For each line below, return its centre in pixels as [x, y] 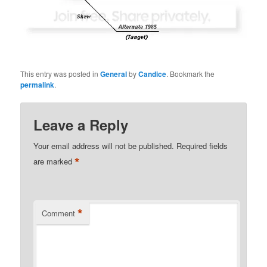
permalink [38, 84]
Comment [59, 213]
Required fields [202, 145]
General [114, 74]
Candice [153, 74]
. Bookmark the [191, 73]
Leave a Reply [81, 124]
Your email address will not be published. [104, 145]
